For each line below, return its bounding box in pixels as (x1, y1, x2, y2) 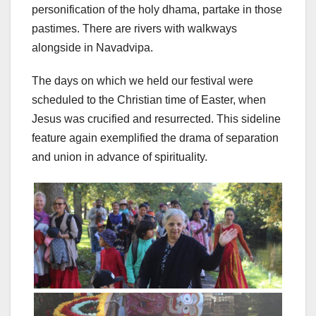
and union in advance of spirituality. (32, 151, 207, 164)
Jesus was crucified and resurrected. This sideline (32, 113, 281, 126)
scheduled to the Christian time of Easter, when (32, 94, 266, 107)
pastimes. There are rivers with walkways (32, 23, 237, 35)
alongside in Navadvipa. (32, 42, 153, 54)
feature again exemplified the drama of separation (32, 132, 279, 145)
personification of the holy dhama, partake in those (32, 4, 282, 16)
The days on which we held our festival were (32, 75, 253, 87)
